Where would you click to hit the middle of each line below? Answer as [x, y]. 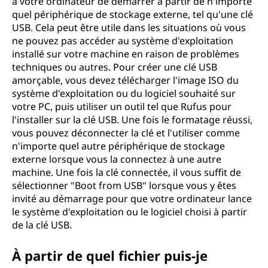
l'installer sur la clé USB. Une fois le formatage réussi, [132, 120]
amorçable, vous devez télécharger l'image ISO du [125, 80]
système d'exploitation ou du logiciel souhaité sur [124, 93]
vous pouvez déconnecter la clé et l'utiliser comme [126, 133]
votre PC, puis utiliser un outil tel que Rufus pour [122, 106]
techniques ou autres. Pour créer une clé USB [115, 67]
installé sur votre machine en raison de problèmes [126, 54]
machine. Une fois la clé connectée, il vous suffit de [127, 172]
